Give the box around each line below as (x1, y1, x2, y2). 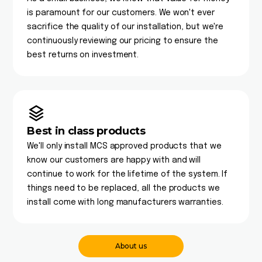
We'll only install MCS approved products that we (27, 142, 222, 150)
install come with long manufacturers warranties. (27, 198, 223, 206)
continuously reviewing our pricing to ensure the (27, 37, 218, 45)
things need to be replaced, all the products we (27, 184, 220, 192)
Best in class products (27, 125, 146, 137)
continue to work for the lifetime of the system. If (27, 170, 228, 178)
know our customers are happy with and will (27, 156, 201, 164)
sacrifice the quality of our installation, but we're (27, 23, 224, 31)
